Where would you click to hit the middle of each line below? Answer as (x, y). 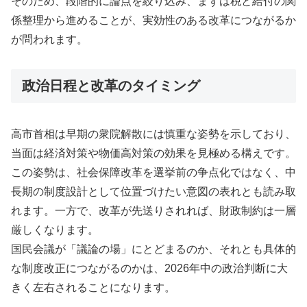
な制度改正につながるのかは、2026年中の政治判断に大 (149, 269)
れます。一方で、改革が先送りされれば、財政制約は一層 (153, 211)
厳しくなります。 (55, 230)
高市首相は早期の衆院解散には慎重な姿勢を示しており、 (153, 134)
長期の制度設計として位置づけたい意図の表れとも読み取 (153, 192)
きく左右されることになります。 (93, 288)
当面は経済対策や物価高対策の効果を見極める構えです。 (153, 153)
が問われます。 (49, 40)
